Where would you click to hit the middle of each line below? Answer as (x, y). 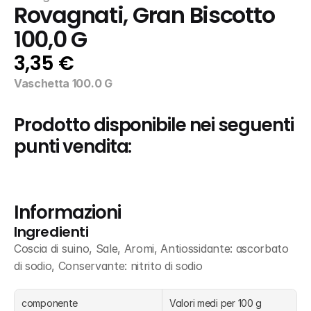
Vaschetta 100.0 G (63, 83)
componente (50, 303)
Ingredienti (51, 232)
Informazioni (67, 212)
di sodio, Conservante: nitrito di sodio (108, 266)
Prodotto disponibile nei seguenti (154, 125)
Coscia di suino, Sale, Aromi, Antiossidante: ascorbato (151, 249)
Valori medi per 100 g (216, 303)
